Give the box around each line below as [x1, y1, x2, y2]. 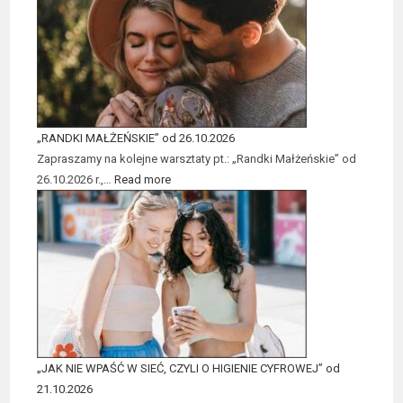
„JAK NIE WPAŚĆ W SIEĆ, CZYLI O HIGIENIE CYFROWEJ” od [37, 361, 341, 375]
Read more [114, 172, 172, 186]
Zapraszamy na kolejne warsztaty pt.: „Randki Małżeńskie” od [37, 151, 357, 166]
